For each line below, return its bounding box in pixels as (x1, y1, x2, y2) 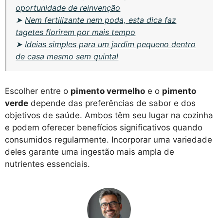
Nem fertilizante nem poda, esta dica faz (25, 15, 177, 25)
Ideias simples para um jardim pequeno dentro (25, 39, 196, 49)
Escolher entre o (5, 86, 71, 96)
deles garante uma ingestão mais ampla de (5, 147, 174, 157)
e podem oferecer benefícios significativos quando (5, 123, 202, 133)
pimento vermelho (71, 86, 145, 96)
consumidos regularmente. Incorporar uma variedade (5, 135, 212, 145)
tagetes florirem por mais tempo (16, 27, 136, 37)
